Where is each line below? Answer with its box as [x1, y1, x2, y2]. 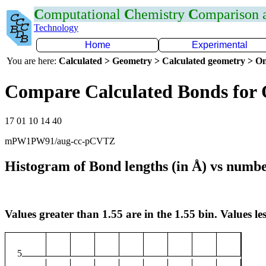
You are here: [7, 56, 59, 66]
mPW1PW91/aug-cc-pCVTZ [5, 135, 115, 146]
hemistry [134, 7, 188, 22]
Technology [34, 23, 78, 33]
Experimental [192, 40, 248, 50]
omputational [44, 7, 124, 22]
